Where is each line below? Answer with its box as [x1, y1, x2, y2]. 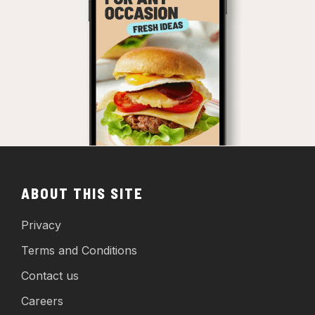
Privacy [21, 217, 61, 232]
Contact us [21, 268, 79, 283]
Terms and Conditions [21, 243, 137, 257]
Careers [21, 293, 63, 308]
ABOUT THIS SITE [21, 184, 143, 202]
